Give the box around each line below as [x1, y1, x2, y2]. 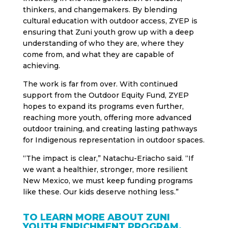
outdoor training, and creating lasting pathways [22, 124, 197, 134]
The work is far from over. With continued [22, 79, 178, 89]
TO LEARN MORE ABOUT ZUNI [22, 212, 170, 223]
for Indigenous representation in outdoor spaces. [22, 135, 205, 145]
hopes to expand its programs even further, [22, 102, 184, 111]
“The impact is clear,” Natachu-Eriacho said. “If [22, 154, 193, 163]
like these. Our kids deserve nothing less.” [22, 187, 179, 197]
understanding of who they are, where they [22, 39, 184, 48]
